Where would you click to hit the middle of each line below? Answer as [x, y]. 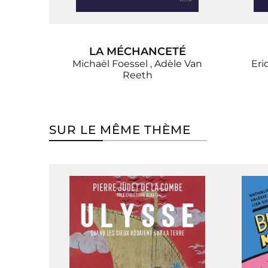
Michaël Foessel [110, 64]
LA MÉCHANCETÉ [137, 52]
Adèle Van [178, 64]
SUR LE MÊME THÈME [120, 130]
